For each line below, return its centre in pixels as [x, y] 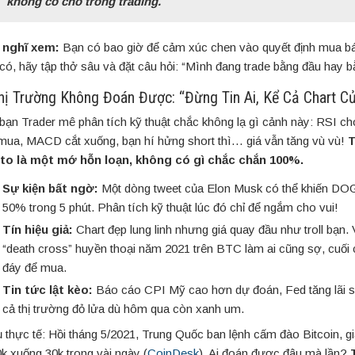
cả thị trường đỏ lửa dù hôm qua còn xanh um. [123, 309]
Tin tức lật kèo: [48, 290]
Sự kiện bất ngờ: [50, 189]
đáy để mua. [34, 268]
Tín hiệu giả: [38, 230]
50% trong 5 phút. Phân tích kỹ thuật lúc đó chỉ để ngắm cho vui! [170, 208]
